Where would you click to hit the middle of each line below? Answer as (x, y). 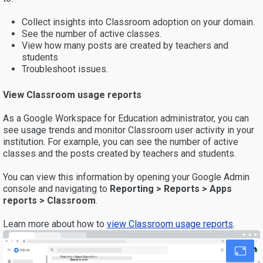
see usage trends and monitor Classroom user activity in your (129, 130)
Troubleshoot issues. (65, 69)
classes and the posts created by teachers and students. (121, 153)
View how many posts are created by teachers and (125, 45)
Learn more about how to (55, 224)
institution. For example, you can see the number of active (121, 141)
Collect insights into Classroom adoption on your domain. (138, 22)
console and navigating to (56, 188)
